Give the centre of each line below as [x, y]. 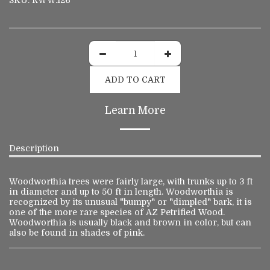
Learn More [135, 110]
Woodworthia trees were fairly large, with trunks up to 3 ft [131, 181]
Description [34, 148]
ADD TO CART [135, 79]
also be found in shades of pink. [77, 233]
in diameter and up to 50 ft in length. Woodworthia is [121, 192]
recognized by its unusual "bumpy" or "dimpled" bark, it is [130, 202]
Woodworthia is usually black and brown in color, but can [130, 222]
